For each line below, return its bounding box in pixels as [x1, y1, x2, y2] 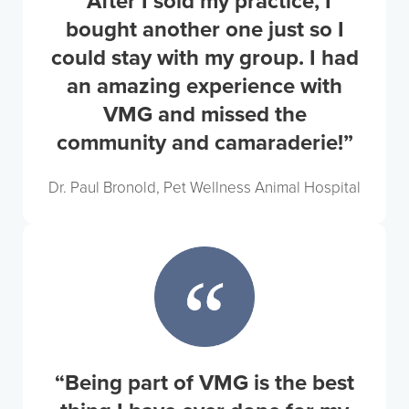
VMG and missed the [102, 100, 307, 129]
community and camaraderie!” [56, 129, 353, 157]
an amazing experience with [67, 72, 342, 100]
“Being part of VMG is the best [55, 369, 354, 397]
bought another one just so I [65, 16, 344, 44]
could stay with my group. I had [50, 44, 359, 72]
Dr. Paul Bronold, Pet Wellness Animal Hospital [48, 178, 361, 197]
